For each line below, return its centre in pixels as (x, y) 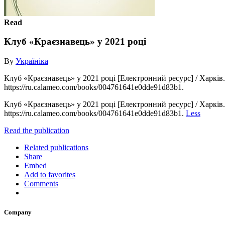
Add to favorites (50, 174)
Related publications (56, 147)
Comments (41, 183)
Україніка (32, 61)
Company (18, 212)
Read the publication (37, 130)
